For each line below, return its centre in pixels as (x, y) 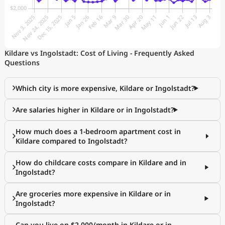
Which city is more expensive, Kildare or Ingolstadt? (105, 88)
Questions (22, 63)
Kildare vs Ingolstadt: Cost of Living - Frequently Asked (99, 53)
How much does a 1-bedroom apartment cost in (98, 132)
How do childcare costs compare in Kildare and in (101, 163)
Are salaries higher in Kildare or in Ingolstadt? (95, 110)
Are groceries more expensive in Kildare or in (93, 194)
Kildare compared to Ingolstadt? (71, 141)
